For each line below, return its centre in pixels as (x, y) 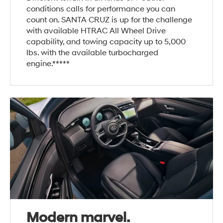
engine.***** (48, 64)
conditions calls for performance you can (101, 9)
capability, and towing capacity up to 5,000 (106, 42)
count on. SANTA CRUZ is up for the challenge (110, 20)
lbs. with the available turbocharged (93, 53)
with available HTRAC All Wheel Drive (96, 31)
